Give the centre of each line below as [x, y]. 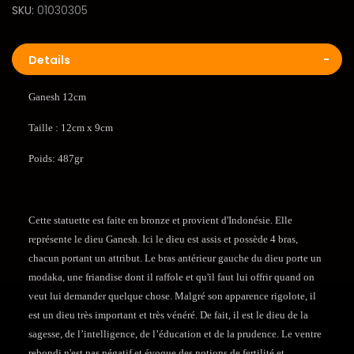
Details [49, 60]
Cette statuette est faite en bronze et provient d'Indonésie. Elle [160, 220]
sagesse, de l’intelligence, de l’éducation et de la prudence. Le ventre [175, 334]
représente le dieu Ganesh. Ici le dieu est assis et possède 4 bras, [163, 239]
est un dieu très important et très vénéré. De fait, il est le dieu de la [168, 315]
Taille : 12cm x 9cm [70, 128]
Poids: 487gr [55, 159]
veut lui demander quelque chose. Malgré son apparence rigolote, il [172, 296]
